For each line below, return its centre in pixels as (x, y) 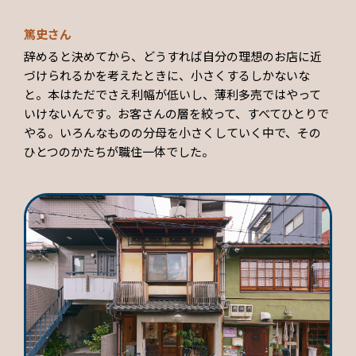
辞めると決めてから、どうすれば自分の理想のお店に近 (173, 56)
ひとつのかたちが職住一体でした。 (119, 151)
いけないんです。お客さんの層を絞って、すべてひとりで (176, 113)
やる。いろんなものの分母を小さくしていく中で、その (172, 132)
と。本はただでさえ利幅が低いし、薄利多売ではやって (172, 94)
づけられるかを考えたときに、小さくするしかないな (167, 75)
